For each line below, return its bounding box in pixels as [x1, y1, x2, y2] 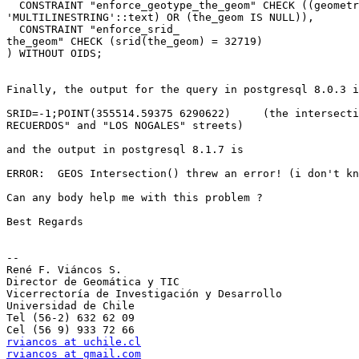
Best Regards [6, 216, 83, 228]
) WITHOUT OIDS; [6, 47, 103, 60]
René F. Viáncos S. [6, 264, 122, 276]
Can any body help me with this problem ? [6, 192, 263, 204]
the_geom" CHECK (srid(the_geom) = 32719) [6, 35, 263, 48]
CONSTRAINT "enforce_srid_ [6, 23, 19, 36]
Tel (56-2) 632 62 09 [6, 312, 135, 325]
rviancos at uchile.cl [6, 336, 141, 349]
